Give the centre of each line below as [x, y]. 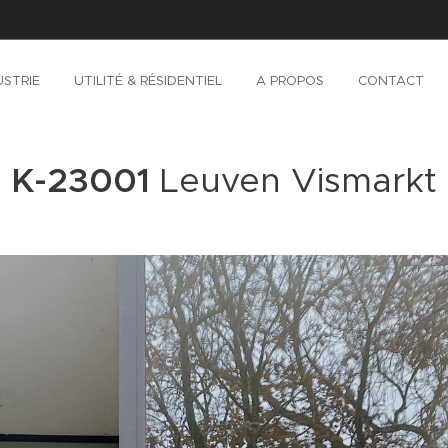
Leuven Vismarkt [298, 180]
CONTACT [391, 80]
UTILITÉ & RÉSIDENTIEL [148, 80]
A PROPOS [290, 80]
